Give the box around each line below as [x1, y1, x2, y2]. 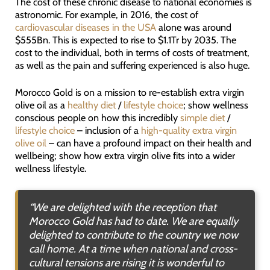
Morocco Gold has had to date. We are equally [28, 214, 238, 228]
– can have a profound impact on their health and [46, 137, 251, 149]
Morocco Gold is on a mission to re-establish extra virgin [14, 86, 244, 99]
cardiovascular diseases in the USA [14, 21, 156, 34]
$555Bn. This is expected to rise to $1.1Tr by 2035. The [14, 34, 236, 46]
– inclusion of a [74, 124, 141, 137]
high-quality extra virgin [140, 124, 237, 137]
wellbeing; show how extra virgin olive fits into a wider [14, 149, 235, 162]
